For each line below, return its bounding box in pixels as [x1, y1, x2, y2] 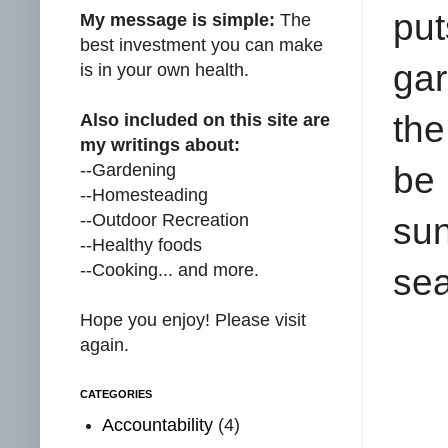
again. [80, 334, 129, 355]
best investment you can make [80, 34, 323, 55]
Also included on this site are [80, 109, 330, 130]
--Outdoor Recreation [80, 209, 249, 230]
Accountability [102, 415, 214, 436]
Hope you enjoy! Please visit [80, 309, 306, 330]
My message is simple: [80, 9, 275, 30]
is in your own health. [80, 59, 249, 80]
